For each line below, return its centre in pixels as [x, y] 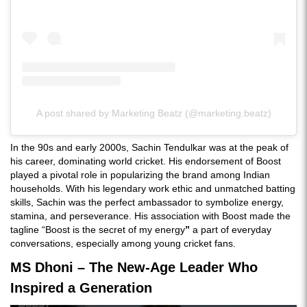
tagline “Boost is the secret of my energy [98, 229]
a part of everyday [231, 229]
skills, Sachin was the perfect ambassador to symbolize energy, [147, 202]
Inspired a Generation [81, 287]
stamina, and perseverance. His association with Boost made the [150, 216]
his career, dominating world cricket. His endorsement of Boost [146, 161]
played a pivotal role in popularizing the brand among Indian [140, 174]
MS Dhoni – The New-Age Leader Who [134, 267]
